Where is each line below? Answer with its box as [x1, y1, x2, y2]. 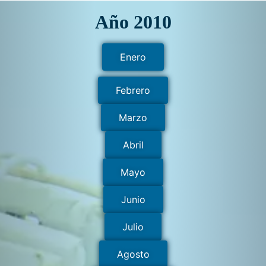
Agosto [116, 248, 150, 260]
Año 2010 [94, 11, 172, 33]
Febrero [116, 84, 150, 96]
